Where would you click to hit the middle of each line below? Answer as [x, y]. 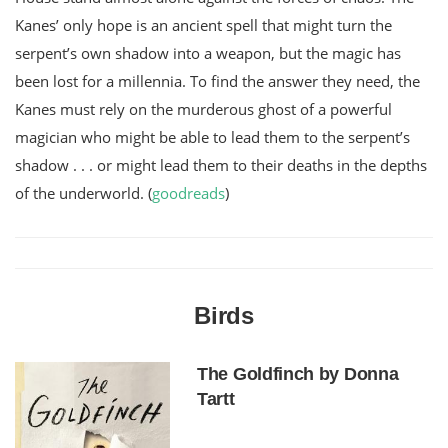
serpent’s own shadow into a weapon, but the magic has [208, 52]
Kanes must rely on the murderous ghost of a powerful [203, 108]
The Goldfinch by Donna [298, 373]
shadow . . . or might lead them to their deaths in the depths [221, 164]
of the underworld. [81, 192]
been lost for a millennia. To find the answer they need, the [217, 80]
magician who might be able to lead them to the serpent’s [212, 136]
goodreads [188, 192]
